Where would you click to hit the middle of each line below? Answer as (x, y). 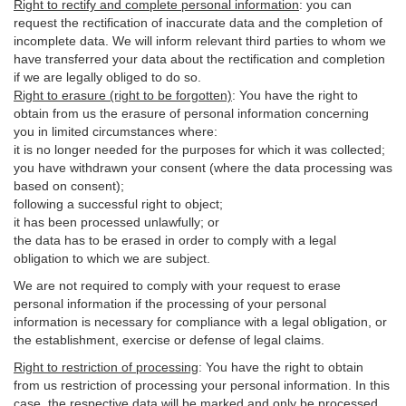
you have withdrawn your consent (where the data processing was (203, 168)
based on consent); (69, 186)
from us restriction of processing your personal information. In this (202, 385)
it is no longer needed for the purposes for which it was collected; (199, 150)
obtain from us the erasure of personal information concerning (191, 113)
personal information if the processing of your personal (170, 304)
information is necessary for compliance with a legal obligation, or (200, 322)
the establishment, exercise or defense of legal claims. (169, 340)
